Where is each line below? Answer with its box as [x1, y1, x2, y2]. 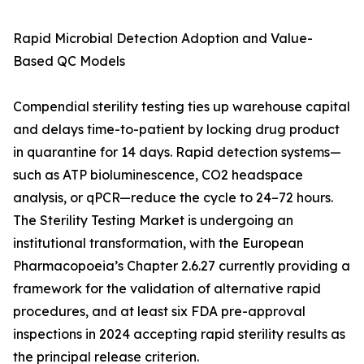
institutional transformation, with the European [13, 235, 304, 252]
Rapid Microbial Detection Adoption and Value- [13, 30, 313, 47]
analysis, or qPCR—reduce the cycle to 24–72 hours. [13, 189, 333, 206]
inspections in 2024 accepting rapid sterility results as [13, 326, 345, 343]
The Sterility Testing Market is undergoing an [13, 212, 293, 229]
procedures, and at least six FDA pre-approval [13, 303, 305, 320]
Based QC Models [13, 53, 125, 70]
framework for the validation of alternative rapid [13, 280, 321, 297]
